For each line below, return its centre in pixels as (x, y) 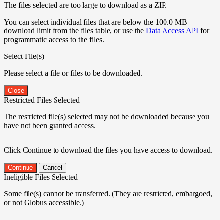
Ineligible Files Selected (41, 177)
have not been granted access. (50, 125)
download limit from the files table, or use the (75, 30)
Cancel (53, 167)
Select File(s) (24, 56)
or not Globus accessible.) (44, 202)
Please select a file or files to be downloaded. (73, 73)
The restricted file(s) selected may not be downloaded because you (107, 116)
